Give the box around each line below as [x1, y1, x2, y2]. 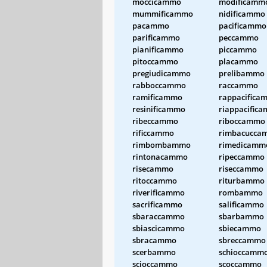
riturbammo [219, 175, 265, 186]
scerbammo [132, 246, 176, 257]
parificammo [132, 32, 180, 43]
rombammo [219, 187, 263, 198]
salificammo [219, 198, 264, 210]
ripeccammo [219, 151, 265, 162]
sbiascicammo [132, 222, 185, 234]
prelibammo [219, 67, 265, 79]
